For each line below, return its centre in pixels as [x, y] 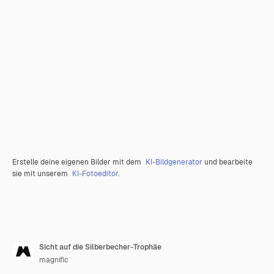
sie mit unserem [41, 174]
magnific [54, 260]
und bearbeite [228, 162]
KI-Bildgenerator [174, 162]
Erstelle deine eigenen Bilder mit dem [78, 162]
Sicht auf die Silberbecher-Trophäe [100, 247]
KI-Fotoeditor [95, 174]
